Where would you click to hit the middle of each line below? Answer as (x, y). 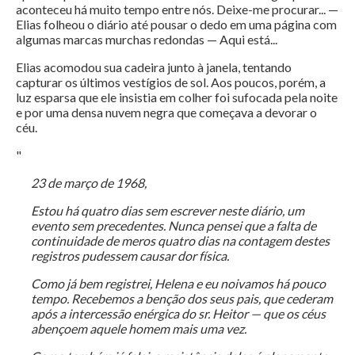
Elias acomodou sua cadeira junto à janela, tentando (154, 67)
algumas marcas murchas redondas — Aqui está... (147, 40)
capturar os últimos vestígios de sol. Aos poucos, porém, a (171, 82)
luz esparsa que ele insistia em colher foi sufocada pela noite (177, 97)
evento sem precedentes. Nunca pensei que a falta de (173, 226)
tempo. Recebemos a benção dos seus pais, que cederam (181, 299)
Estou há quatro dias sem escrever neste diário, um (167, 211)
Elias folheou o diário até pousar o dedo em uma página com (176, 25)
